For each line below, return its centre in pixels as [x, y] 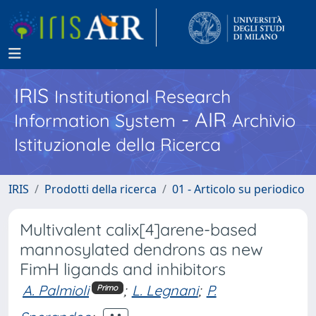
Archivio [264, 120]
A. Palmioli [56, 290]
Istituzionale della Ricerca [117, 144]
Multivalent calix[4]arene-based [138, 230]
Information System [95, 120]
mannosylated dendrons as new [141, 249]
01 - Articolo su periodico [238, 189]
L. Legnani [165, 290]
